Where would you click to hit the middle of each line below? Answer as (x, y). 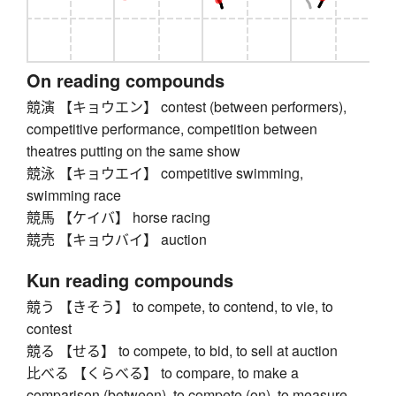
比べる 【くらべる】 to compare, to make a (163, 373)
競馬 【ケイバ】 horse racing (118, 217)
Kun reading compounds (130, 280)
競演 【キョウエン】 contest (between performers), (187, 107)
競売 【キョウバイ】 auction (117, 240)
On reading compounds (126, 80)
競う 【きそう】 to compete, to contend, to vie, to (180, 307)
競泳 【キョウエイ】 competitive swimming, (165, 173)
